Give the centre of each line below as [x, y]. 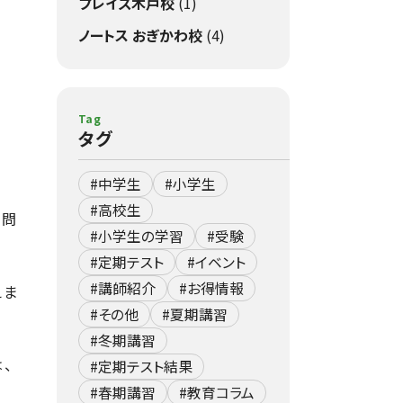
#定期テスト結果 [141, 367]
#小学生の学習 [136, 236]
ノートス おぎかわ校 [140, 35]
